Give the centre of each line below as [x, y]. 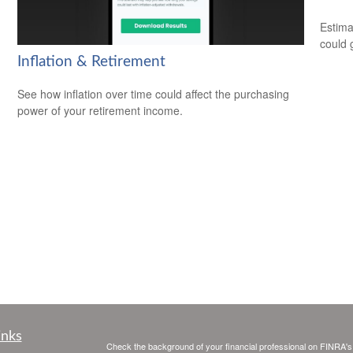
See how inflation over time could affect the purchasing [154, 93]
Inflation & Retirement [92, 61]
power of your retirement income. [100, 110]
